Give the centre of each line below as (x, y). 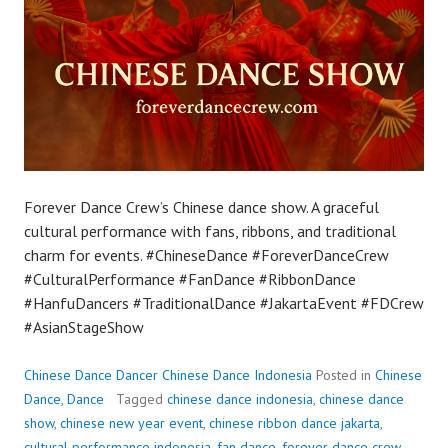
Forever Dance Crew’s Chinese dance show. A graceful (201, 206)
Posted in (345, 374)
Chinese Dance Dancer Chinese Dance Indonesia (168, 374)
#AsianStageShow (84, 326)
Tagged (141, 398)
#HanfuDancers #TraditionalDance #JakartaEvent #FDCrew (224, 302)
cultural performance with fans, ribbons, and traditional (210, 230)
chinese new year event (131, 422)
